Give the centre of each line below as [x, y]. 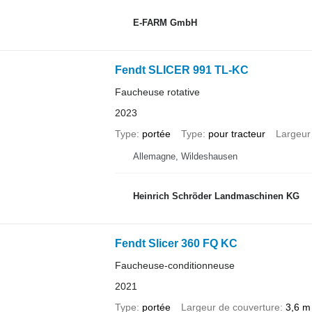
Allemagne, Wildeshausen [185, 156]
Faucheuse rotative [157, 92]
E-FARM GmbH [165, 23]
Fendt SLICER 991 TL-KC [181, 70]
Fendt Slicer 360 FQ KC [176, 243]
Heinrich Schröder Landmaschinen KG [216, 196]
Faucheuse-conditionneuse [174, 265]
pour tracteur [236, 133]
